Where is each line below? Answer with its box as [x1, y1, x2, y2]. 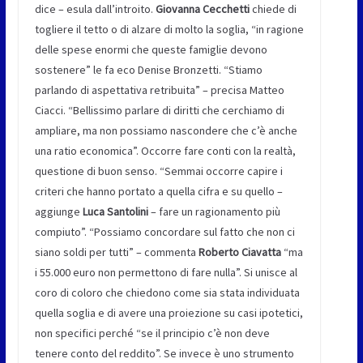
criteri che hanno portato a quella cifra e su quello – [34, 184, 283, 199]
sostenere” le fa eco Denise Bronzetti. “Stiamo [34, 62, 263, 78]
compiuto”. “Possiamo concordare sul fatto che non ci [34, 224, 295, 240]
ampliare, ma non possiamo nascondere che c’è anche [34, 123, 297, 139]
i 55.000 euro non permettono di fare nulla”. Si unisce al [34, 265, 297, 280]
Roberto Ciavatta [198, 245, 281, 260]
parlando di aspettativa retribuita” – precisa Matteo [34, 83, 284, 98]
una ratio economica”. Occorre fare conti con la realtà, [34, 143, 296, 159]
